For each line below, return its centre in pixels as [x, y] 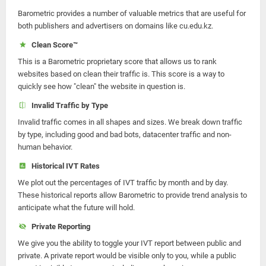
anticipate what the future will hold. [76, 208]
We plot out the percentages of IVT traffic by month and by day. [123, 183]
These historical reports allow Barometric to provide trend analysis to [132, 195]
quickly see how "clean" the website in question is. [102, 86]
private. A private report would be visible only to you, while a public [127, 256]
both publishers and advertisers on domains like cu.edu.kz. [115, 26]
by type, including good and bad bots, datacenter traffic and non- [125, 134]
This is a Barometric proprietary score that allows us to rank [117, 61]
